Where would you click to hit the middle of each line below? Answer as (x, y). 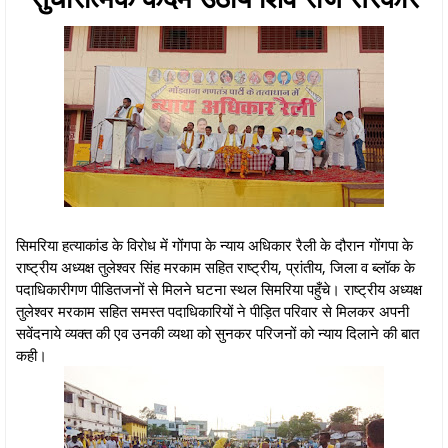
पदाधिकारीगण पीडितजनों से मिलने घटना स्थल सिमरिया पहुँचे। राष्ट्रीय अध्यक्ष (219, 288)
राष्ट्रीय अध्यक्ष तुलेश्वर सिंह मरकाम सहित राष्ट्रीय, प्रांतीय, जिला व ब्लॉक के (215, 266)
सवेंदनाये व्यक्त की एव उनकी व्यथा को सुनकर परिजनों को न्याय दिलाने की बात (217, 332)
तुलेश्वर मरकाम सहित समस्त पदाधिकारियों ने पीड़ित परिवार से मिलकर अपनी (212, 310)
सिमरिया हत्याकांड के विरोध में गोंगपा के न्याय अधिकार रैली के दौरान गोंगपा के (214, 244)
